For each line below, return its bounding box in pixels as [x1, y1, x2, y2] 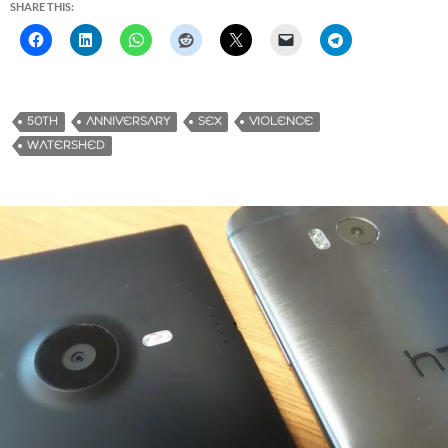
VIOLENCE [249, 113, 313, 129]
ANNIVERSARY [86, 113, 170, 129]
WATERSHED [27, 137, 105, 153]
